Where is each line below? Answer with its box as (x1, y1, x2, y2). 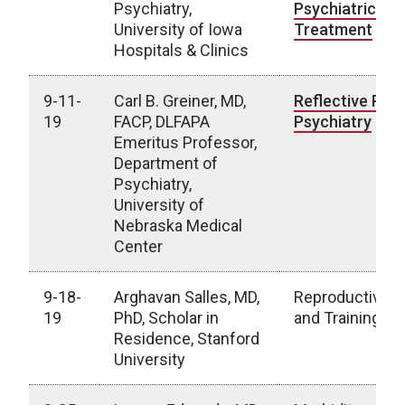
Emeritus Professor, (114, 133, 257, 152)
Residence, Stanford (114, 329, 259, 348)
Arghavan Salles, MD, (114, 287, 259, 306)
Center (114, 237, 163, 256)
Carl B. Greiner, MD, (114, 91, 246, 110)
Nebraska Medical (114, 216, 242, 235)
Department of (114, 154, 218, 173)
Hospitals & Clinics (114, 41, 249, 60)
